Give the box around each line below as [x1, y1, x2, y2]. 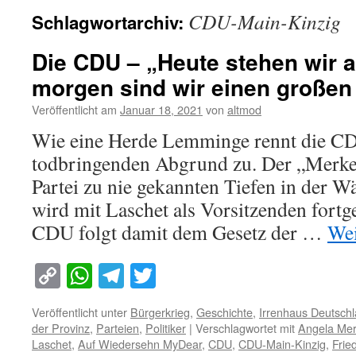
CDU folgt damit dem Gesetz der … [32, 219, 327, 246]
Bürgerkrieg [130, 304, 190, 321]
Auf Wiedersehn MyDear [78, 335, 202, 353]
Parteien [96, 319, 139, 337]
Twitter [156, 258, 229, 293]
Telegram [124, 258, 219, 293]
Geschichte [196, 304, 253, 321]
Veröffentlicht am [32, 101, 117, 118]
